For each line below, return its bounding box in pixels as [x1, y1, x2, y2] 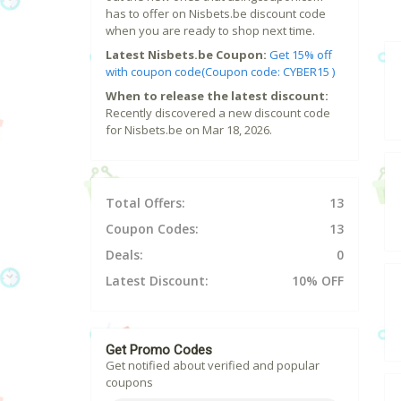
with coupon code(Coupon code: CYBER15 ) [106, 64, 335, 81]
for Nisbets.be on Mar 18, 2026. [106, 122, 272, 139]
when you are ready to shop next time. [106, 22, 315, 39]
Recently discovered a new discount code [106, 105, 330, 122]
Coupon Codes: [106, 220, 199, 238]
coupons [106, 374, 153, 391]
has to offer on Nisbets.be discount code [106, 5, 326, 22]
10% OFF [291, 272, 344, 290]
